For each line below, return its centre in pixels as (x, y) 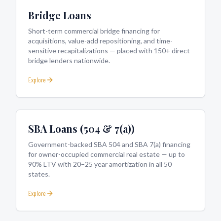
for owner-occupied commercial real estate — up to (107, 154)
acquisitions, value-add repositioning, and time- (100, 41)
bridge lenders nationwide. (69, 60)
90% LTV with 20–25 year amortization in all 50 (100, 164)
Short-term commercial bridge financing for (94, 31)
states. (39, 174)
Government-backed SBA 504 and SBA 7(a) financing (109, 144)
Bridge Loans (60, 15)
